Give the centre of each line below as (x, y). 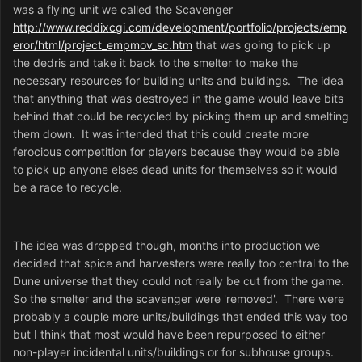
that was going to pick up (261, 44)
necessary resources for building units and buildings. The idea (178, 80)
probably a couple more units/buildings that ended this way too (180, 316)
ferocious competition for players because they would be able (176, 151)
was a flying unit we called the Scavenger (123, 9)
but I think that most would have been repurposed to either (169, 334)
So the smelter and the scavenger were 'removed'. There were (179, 298)
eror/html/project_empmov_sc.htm (103, 44)
